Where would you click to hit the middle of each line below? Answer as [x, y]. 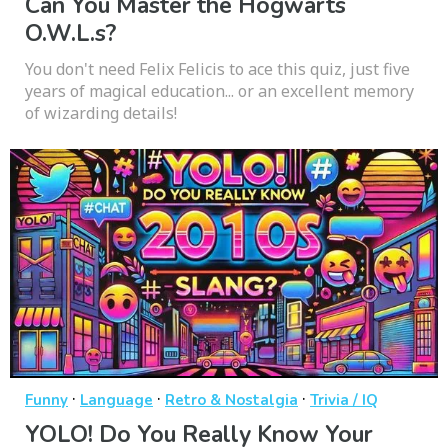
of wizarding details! [101, 112]
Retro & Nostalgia [231, 399]
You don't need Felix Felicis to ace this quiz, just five [217, 68]
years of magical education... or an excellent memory [219, 90]
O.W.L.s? [70, 33]
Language [116, 399]
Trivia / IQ [344, 399]
